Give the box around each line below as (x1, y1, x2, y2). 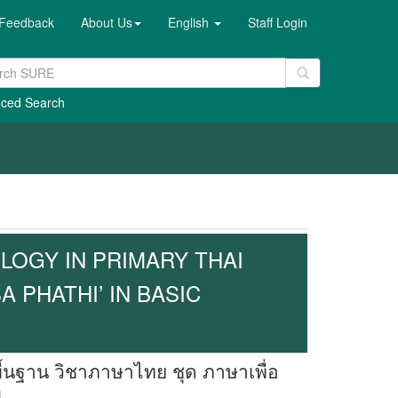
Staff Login (248, 13, 307, 31)
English (168, 13, 212, 31)
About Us (81, 13, 132, 31)
